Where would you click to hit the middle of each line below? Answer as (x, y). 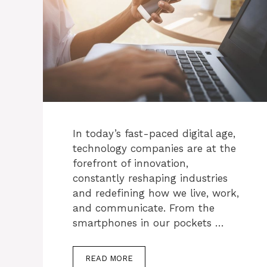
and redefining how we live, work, (156, 193)
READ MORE (109, 258)
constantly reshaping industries (150, 178)
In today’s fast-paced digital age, (154, 134)
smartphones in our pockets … (148, 223)
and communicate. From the (144, 208)
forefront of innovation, (131, 164)
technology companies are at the (154, 149)
